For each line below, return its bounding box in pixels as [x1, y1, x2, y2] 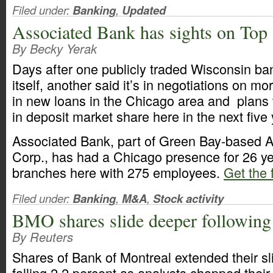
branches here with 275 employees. [12, 163, 224, 182]
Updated [122, 2, 166, 18]
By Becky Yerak [12, 40, 97, 57]
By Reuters [12, 228, 73, 246]
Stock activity [153, 190, 224, 207]
